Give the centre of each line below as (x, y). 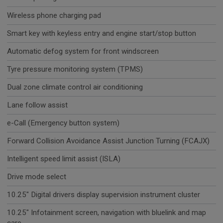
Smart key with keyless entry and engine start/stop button (102, 34)
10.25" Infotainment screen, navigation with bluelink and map (107, 213)
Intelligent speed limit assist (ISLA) (64, 159)
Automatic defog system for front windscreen (83, 52)
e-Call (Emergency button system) (63, 123)
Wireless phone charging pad (54, 16)
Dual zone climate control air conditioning (75, 87)
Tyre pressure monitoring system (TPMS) (75, 69)
